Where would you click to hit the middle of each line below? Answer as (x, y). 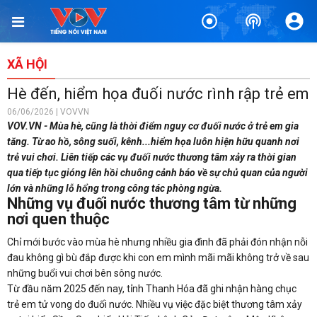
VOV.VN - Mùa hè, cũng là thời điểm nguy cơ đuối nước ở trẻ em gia (153, 126)
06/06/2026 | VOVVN (48, 112)
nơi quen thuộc (58, 219)
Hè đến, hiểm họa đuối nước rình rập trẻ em (158, 94)
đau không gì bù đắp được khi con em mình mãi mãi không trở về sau (158, 258)
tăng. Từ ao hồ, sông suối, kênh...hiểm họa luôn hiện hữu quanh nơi (153, 142)
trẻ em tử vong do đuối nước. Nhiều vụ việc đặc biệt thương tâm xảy (155, 304)
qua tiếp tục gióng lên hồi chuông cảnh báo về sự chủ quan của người (157, 173)
